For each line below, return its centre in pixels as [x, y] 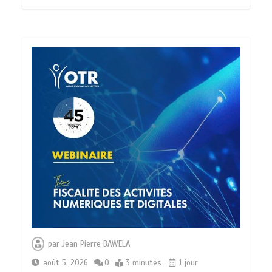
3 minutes [144, 263]
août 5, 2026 [66, 263]
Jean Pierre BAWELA [96, 244]
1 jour [188, 263]
